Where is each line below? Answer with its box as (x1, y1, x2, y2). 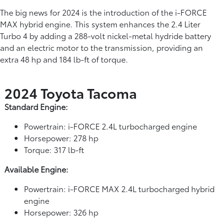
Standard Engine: (4, 100, 68, 112)
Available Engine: (4, 163, 68, 175)
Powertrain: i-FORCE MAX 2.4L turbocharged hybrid (24, 182, 215, 194)
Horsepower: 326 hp (24, 206, 98, 218)
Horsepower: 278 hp (24, 131, 98, 143)
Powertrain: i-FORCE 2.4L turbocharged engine (24, 120, 197, 131)
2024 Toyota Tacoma (4, 82, 137, 102)
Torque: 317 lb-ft (24, 143, 84, 155)
